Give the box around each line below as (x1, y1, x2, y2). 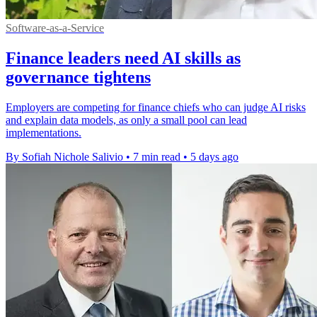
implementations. (6, 126, 81, 139)
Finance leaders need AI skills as (6, 48, 241, 67)
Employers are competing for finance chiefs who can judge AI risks (6, 100, 306, 113)
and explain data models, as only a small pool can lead (6, 113, 247, 126)
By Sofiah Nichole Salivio (6, 150, 123, 163)
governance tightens (6, 67, 151, 86)
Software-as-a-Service (6, 21, 104, 34)
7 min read (133, 150, 180, 163)
